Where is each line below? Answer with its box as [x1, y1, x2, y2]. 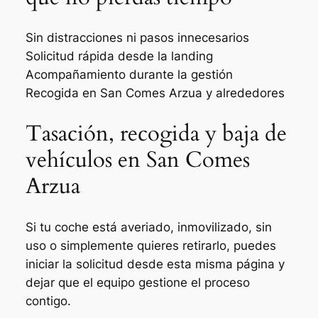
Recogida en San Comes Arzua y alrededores [25, 86, 285, 101]
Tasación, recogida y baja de [25, 119, 287, 149]
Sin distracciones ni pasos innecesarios [25, 31, 249, 45]
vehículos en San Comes [25, 145, 250, 175]
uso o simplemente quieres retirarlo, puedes [25, 238, 276, 253]
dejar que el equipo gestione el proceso [25, 275, 250, 290]
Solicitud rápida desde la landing [25, 49, 213, 64]
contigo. [25, 293, 71, 308]
